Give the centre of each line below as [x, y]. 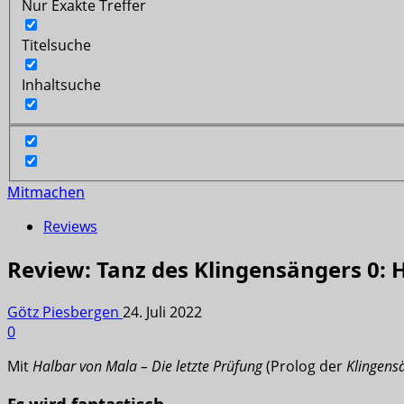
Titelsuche [56, 45]
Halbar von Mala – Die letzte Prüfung [149, 367]
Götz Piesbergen [65, 312]
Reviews [70, 227]
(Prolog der [306, 367]
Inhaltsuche [61, 84]
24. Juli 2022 [162, 312]
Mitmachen [46, 193]
